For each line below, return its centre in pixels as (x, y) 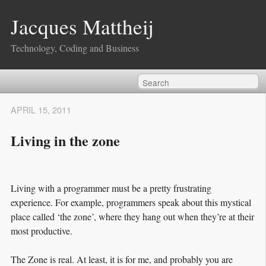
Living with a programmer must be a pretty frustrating (111, 188)
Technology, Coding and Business (75, 48)
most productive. (42, 230)
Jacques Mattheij (82, 26)
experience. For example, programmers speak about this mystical (131, 202)
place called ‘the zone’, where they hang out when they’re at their (132, 216)
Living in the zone (65, 140)
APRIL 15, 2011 (41, 110)
